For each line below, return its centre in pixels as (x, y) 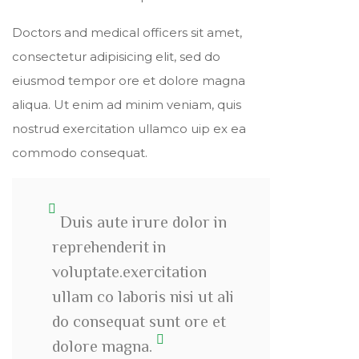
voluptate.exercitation (129, 271)
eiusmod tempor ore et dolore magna (129, 80)
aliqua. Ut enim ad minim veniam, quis (127, 104)
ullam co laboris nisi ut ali (143, 296)
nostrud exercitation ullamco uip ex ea (129, 128)
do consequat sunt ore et (139, 321)
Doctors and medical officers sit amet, (127, 32)
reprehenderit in (109, 246)
